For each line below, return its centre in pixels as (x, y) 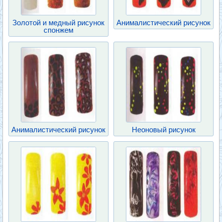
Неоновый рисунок (164, 130)
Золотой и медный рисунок (58, 23)
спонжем (58, 30)
